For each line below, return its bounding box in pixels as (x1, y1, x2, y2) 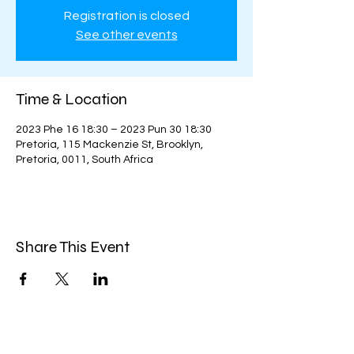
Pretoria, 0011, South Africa (16, 154, 153, 165)
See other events (75, 28, 178, 41)
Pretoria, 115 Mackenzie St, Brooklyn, (16, 139, 203, 150)
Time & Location (16, 89, 127, 109)
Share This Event (16, 237, 130, 257)
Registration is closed (63, 9, 190, 22)
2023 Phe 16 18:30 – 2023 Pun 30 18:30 (16, 124, 212, 135)
